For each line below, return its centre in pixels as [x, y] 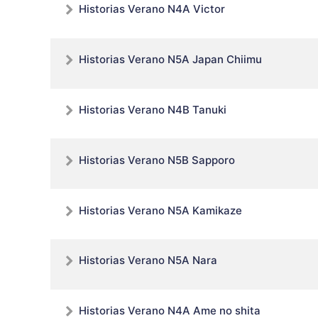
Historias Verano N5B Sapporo [157, 160]
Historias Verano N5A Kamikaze [161, 210]
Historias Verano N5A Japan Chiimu [171, 60]
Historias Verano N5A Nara [148, 261]
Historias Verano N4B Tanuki [153, 110]
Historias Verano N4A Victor [152, 9]
